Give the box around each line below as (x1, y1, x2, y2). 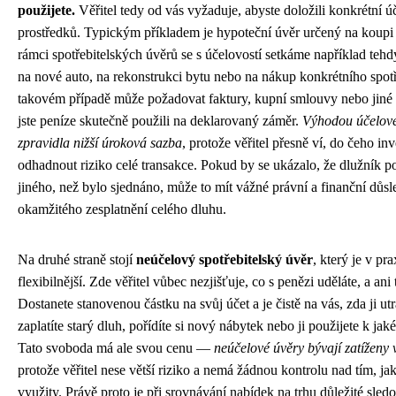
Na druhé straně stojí (18, 251, 136, 267)
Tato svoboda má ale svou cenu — (18, 339, 214, 355)
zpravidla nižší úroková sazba (18, 134, 182, 150)
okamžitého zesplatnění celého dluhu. (18, 201, 226, 217)
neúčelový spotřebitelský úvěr (136, 251, 313, 267)
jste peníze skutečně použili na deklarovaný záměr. (18, 112, 302, 128)
